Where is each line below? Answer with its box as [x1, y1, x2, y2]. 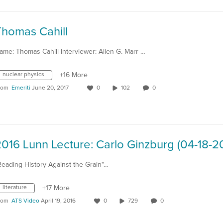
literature [2, 185, 27, 191]
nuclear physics [2, 72, 44, 78]
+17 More [42, 185, 70, 192]
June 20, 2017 [32, 85, 69, 91]
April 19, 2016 [41, 198, 76, 204]
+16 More [60, 72, 88, 79]
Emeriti [11, 85, 30, 91]
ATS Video [11, 198, 39, 204]
